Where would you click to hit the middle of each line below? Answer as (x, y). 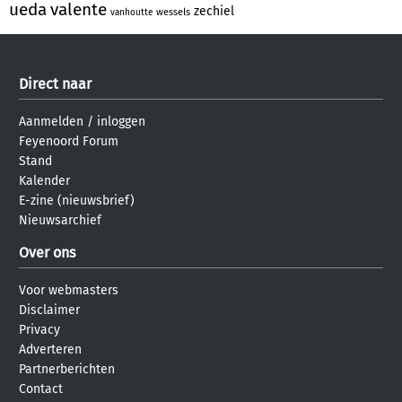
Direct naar (55, 83)
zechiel (214, 11)
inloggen (121, 121)
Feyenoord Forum (69, 141)
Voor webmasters (69, 290)
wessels (173, 12)
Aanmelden (51, 121)
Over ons (47, 252)
